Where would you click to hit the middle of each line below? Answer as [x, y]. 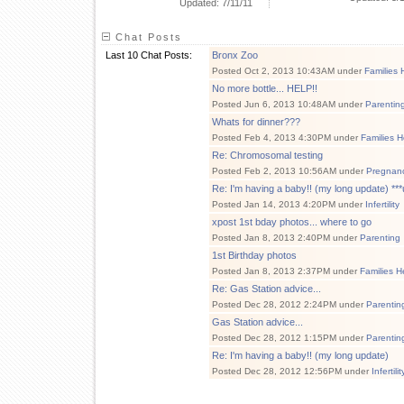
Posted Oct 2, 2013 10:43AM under [288, 71]
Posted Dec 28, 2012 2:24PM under [289, 304]
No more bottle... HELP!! [265, 88]
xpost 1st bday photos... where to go [292, 222]
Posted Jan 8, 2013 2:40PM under [286, 238]
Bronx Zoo [235, 55]
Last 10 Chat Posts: [149, 55]
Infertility [382, 204]
